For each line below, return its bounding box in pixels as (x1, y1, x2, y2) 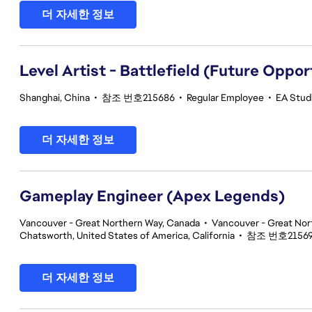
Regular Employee (187, 91, 264, 104)
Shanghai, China (19, 91, 90, 104)
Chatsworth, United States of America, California (19, 229, 235, 242)
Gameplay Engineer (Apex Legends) (19, 186, 285, 206)
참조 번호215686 (102, 91, 175, 104)
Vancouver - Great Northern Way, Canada (19, 217, 200, 229)
